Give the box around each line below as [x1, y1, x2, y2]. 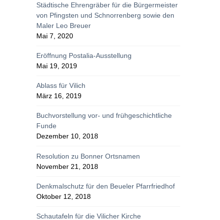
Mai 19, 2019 [36, 62, 78, 70]
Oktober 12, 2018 [36, 192, 91, 200]
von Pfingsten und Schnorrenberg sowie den [36, 11, 175, 19]
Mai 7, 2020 [36, 31, 74, 40]
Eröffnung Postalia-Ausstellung [36, 52, 132, 59]
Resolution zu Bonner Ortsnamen [36, 152, 140, 160]
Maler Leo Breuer [36, 21, 91, 29]
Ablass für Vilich [36, 82, 86, 90]
